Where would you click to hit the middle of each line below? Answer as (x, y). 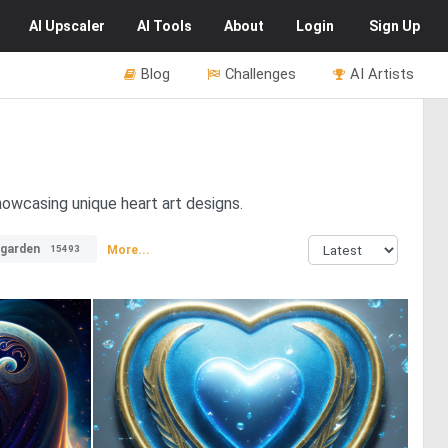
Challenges (260, 74)
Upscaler (75, 26)
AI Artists (382, 74)
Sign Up (394, 26)
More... (128, 249)
